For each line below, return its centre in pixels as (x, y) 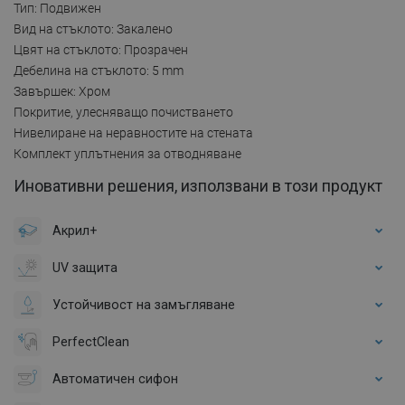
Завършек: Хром (62, 91)
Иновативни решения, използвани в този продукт (198, 185)
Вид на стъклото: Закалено (93, 28)
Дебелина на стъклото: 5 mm (99, 70)
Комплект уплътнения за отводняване (127, 153)
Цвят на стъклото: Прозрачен (101, 49)
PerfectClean (91, 341)
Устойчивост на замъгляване (144, 304)
